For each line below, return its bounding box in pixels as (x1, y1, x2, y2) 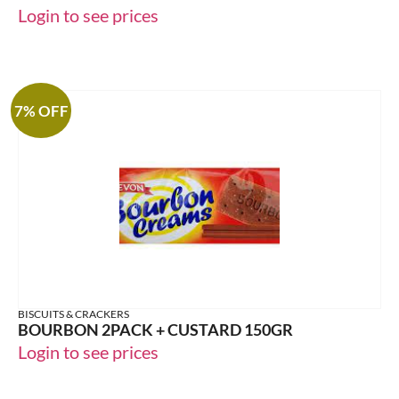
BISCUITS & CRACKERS (18, 307, 129, 322)
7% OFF (13, 101, 69, 120)
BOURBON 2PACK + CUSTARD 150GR (18, 320, 293, 340)
